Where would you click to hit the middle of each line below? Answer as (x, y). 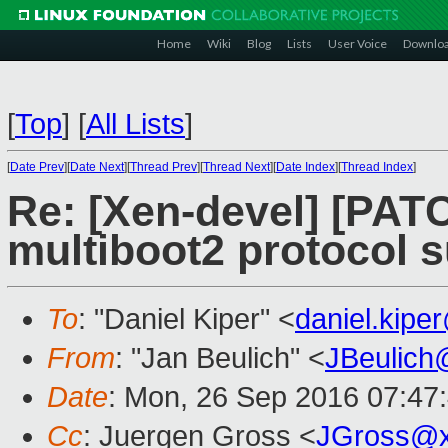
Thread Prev (163, 167)
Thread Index (377, 167)
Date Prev (37, 167)
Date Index (305, 167)
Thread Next (236, 167)
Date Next (97, 167)
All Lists (135, 124)
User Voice (357, 43)
